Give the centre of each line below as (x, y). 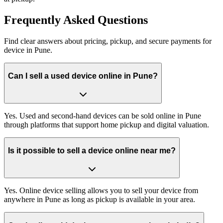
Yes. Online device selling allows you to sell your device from (101, 190)
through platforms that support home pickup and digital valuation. (107, 124)
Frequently (32, 20)
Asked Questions (106, 20)
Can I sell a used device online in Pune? (83, 76)
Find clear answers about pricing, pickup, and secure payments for (108, 41)
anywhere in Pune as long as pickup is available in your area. (100, 199)
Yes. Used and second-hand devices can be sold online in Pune (103, 115)
